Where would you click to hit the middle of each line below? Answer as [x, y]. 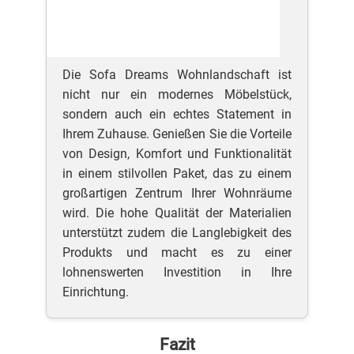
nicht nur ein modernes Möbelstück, [177, 94]
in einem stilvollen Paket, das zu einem [177, 173]
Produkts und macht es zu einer [177, 252]
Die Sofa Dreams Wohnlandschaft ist [177, 75]
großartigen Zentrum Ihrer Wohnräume [177, 193]
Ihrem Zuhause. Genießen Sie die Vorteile [177, 134]
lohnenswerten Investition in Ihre [177, 272]
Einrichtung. [96, 292]
